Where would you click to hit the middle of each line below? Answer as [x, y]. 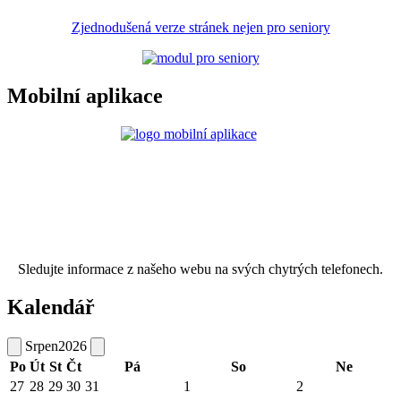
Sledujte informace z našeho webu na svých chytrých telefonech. [200, 269]
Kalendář [51, 307]
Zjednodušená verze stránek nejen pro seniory [200, 28]
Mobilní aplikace [85, 96]
